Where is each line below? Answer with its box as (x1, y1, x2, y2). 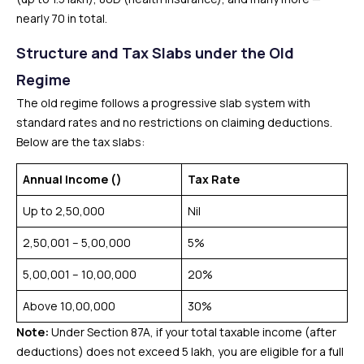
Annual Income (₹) (23, 171, 122, 187)
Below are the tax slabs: (16, 134, 145, 149)
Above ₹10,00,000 (23, 298, 115, 314)
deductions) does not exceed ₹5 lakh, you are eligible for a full (16, 344, 344, 359)
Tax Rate (188, 171, 240, 187)
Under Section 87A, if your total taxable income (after (51, 324, 336, 340)
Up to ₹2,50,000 (23, 203, 105, 219)
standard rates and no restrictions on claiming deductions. (16, 115, 332, 130)
